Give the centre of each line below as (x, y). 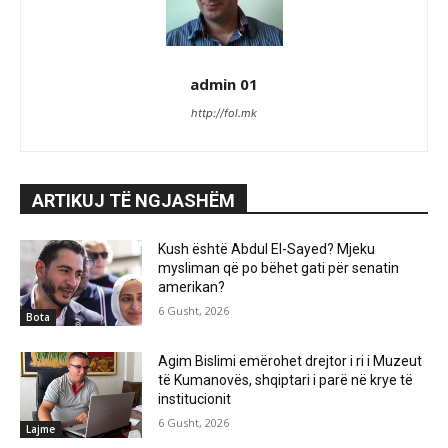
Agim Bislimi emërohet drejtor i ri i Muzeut (290, 360)
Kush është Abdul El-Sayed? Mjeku (267, 249)
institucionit (195, 398)
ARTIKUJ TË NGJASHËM (133, 201)
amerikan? (192, 287)
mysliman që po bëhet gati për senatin (279, 268)
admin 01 (224, 84)
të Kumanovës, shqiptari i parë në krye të (286, 379)
